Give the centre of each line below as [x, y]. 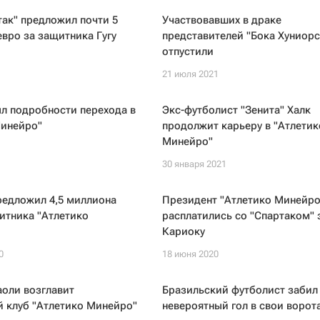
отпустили [187, 51]
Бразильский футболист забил [240, 290]
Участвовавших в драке [221, 20]
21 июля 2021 [190, 74]
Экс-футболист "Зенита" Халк [236, 110]
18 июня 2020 [190, 254]
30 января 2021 [194, 164]
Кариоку [183, 231]
